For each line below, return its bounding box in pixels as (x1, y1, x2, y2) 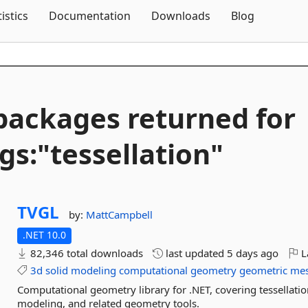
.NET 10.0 (23, 228, 67, 241)
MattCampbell (86, 208, 153, 221)
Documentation (49, 8, 131, 23)
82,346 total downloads (27, 246, 144, 260)
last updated (163, 246, 228, 260)
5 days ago (227, 246, 279, 260)
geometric (239, 263, 288, 277)
